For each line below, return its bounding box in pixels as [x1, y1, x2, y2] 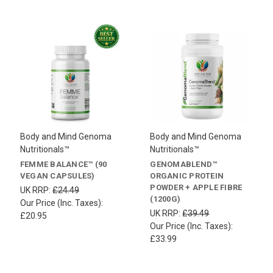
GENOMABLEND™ [150, 159, 218, 169]
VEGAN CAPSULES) [19, 171, 95, 180]
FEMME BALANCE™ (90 [19, 159, 107, 169]
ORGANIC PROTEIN [150, 171, 224, 180]
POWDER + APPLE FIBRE [150, 182, 243, 192]
